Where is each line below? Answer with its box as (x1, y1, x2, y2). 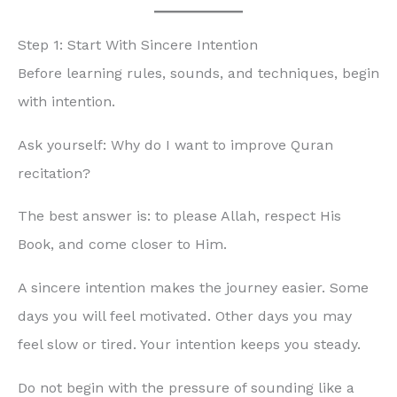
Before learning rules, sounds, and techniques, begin (18, 64, 379, 82)
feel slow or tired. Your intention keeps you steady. (18, 336, 361, 354)
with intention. (18, 92, 115, 110)
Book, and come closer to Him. (18, 236, 227, 253)
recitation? (18, 164, 90, 182)
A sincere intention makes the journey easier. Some (18, 279, 369, 297)
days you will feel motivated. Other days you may (18, 307, 352, 325)
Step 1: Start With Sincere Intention (18, 35, 258, 53)
